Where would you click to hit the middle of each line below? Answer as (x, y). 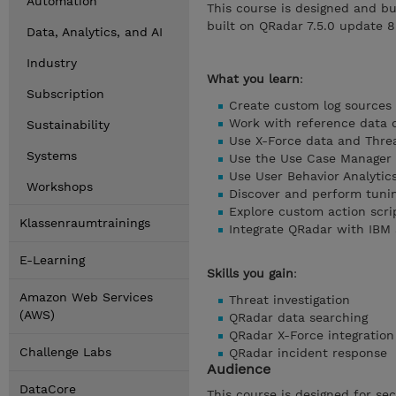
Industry (52, 63)
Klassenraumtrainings (85, 223)
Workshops (60, 187)
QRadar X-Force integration (312, 335)
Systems (52, 156)
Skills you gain (250, 273)
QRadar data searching (298, 317)
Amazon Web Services (86, 297)
